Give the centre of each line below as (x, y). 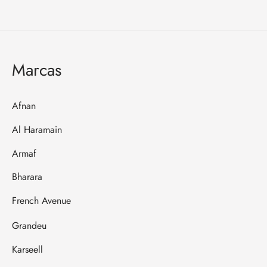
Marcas (37, 70)
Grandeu (29, 225)
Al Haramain (37, 129)
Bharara (27, 177)
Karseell (27, 249)
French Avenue (41, 201)
